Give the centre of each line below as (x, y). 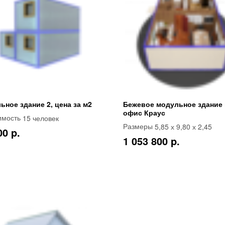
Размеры (139, 126)
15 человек (40, 118)
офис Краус (144, 112)
